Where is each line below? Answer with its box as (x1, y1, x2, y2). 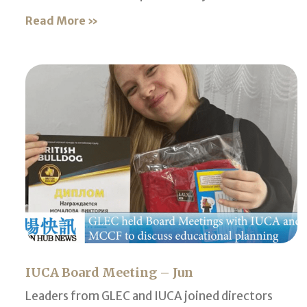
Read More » (25, 13, 98, 27)
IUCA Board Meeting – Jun (25, 265, 193, 281)
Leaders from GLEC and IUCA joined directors (25, 288, 273, 304)
